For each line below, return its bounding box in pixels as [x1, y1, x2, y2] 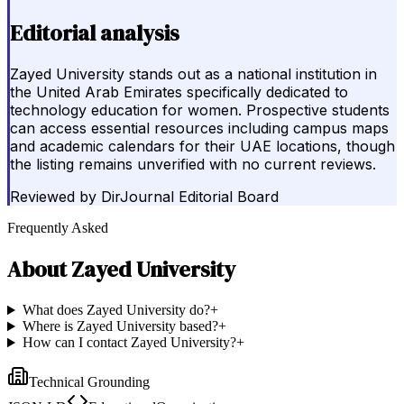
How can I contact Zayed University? [22, 335, 236, 351]
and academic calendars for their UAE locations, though [10, 137, 395, 156]
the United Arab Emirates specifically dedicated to [10, 83, 348, 102]
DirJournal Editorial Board [101, 188, 279, 207]
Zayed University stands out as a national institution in [10, 65, 377, 84]
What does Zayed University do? [22, 302, 210, 318]
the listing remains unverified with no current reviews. [10, 155, 376, 174]
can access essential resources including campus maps [10, 119, 389, 138]
